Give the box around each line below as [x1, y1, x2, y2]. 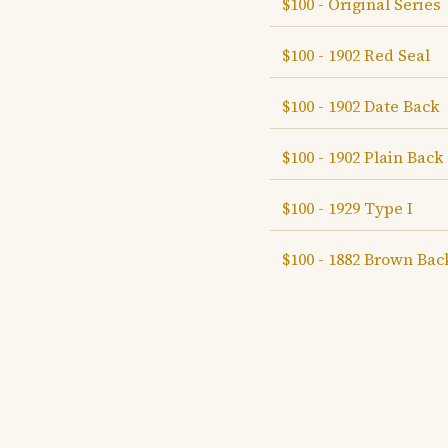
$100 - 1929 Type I [282, 197, 413, 219]
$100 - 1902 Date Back [282, 95, 440, 117]
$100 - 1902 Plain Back [282, 146, 444, 168]
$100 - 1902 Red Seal [282, 44, 430, 66]
